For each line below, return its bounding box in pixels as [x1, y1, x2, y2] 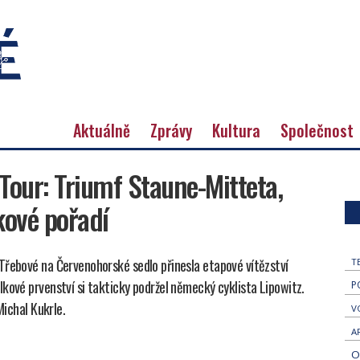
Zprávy [150, 117, 192, 142]
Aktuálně [73, 117, 130, 142]
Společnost [280, 117, 354, 142]
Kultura [212, 117, 260, 142]
